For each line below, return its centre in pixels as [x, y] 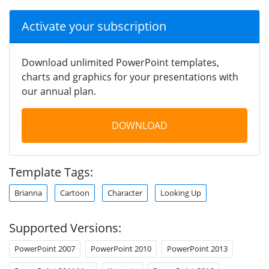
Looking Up [181, 192]
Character [125, 192]
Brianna [28, 192]
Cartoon [75, 192]
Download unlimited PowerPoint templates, [120, 62]
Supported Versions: [65, 228]
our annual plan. [59, 91]
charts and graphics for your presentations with [130, 77]
